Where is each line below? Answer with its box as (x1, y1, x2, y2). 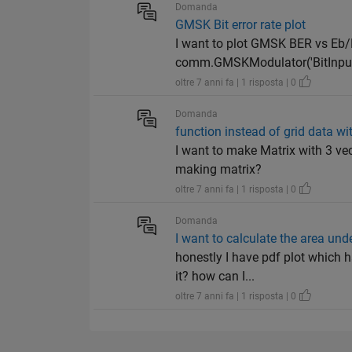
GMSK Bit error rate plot (175, 17, 306, 33)
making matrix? (175, 162, 262, 178)
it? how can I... (175, 269, 255, 284)
